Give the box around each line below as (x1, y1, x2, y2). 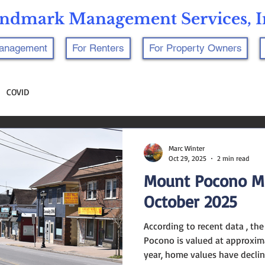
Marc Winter (169, 144, 205, 153)
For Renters (72, 42, 124, 54)
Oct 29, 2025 (169, 154, 206, 163)
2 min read (217, 154, 249, 163)
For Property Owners (148, 42, 242, 54)
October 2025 (144, 191, 237, 212)
